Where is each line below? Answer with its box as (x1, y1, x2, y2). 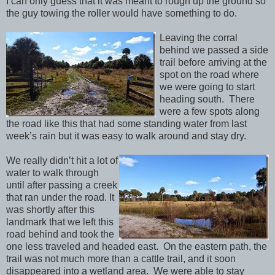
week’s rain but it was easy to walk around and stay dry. (6, 131, 246, 142)
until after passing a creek (6, 180, 117, 191)
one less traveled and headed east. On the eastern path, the (6, 241, 267, 252)
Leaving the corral (160, 33, 238, 44)
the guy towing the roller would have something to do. (6, 8, 237, 19)
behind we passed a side (160, 45, 268, 56)
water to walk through (6, 168, 99, 179)
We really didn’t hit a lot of (6, 155, 118, 166)
